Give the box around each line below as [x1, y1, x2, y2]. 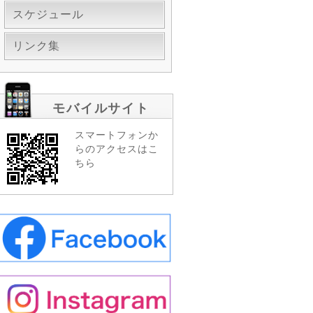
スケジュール [13, 8, 84, 20]
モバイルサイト [52, 100, 150, 115]
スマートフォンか [75, 129, 159, 140]
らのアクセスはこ [75, 143, 159, 154]
